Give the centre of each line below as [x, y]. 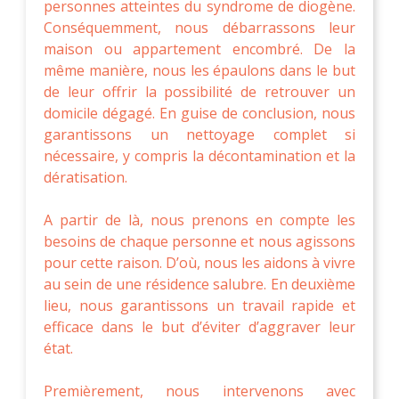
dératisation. [85, 177]
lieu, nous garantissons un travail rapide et [199, 305]
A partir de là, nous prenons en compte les [199, 220]
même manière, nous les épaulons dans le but [199, 70]
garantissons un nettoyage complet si [199, 134]
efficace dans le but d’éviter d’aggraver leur [199, 326]
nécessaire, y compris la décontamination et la [199, 155]
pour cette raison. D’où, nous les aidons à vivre [199, 262]
